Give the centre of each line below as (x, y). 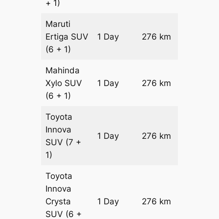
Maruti (58, 24)
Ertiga (58, 36)
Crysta (58, 201)
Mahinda (63, 70)
